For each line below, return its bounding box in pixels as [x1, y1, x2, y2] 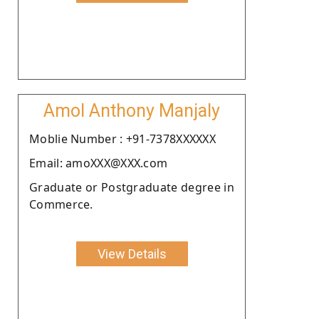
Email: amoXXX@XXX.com [29, 155, 168, 171]
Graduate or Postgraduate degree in [29, 179, 234, 195]
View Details [97, 246, 167, 261]
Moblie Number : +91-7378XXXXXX [29, 130, 216, 147]
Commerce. [29, 196, 93, 212]
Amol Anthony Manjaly [43, 100, 220, 121]
